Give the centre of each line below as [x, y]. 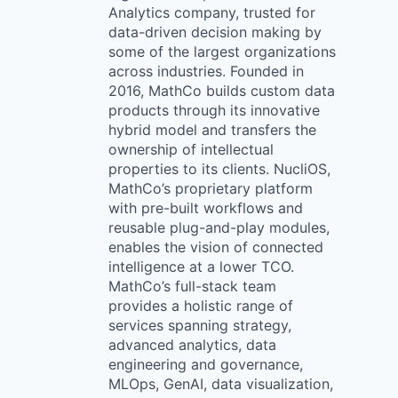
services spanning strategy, [200, 325]
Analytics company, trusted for [212, 12]
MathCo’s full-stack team [192, 286]
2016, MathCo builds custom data [222, 91]
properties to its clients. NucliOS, [219, 169]
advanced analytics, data [192, 345]
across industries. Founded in [206, 71]
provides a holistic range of [201, 306]
